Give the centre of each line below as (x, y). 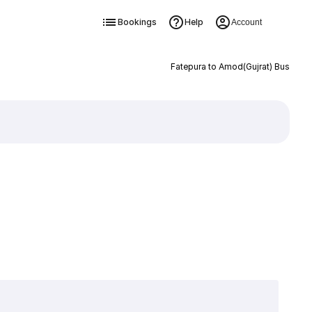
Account (246, 22)
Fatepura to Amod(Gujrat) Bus (230, 67)
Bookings (137, 22)
